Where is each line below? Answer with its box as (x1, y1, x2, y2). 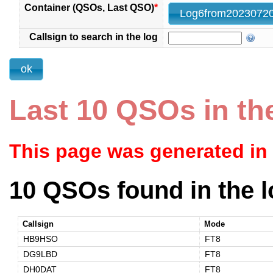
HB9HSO (23, 234, 58, 244)
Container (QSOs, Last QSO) (24, 2, 154, 13)
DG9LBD (23, 249, 57, 260)
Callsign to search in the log (29, 31, 158, 42)
